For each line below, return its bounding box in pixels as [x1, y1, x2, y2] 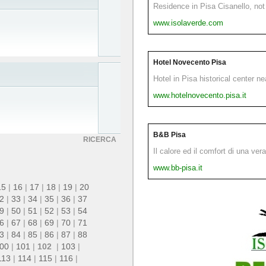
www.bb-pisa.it [153, 163, 202, 172]
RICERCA [83, 135, 116, 144]
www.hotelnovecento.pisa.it [153, 90, 246, 100]
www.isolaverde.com [153, 18, 223, 27]
